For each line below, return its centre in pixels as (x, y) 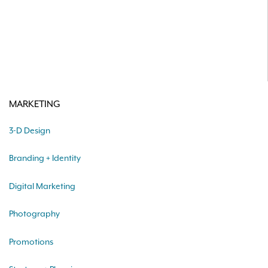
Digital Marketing (42, 186)
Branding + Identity (45, 159)
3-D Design (30, 131)
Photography (34, 214)
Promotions (31, 242)
